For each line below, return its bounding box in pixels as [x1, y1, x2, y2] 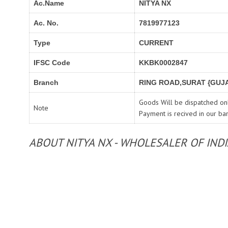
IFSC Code [34, 59, 70, 67]
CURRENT [139, 39, 174, 47]
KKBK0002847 [139, 59, 188, 67]
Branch [34, 78, 59, 87]
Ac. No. [34, 19, 59, 27]
